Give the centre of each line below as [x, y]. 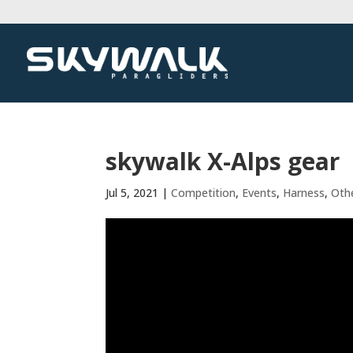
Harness [304, 193]
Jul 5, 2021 [132, 193]
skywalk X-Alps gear [223, 161]
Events [260, 193]
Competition [204, 193]
